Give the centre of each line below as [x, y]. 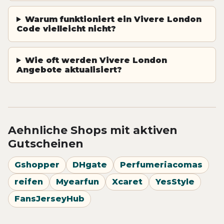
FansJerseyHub [49, 199]
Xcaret [127, 182]
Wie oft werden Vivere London [96, 60]
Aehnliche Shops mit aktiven [93, 130]
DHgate [90, 165]
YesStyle [175, 182]
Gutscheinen [46, 143]
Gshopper [37, 165]
